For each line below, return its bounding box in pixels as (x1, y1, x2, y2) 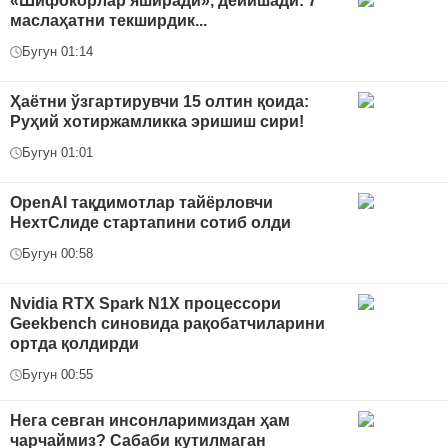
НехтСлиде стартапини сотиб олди (10, 214, 291, 232)
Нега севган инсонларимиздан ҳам (10, 412, 290, 430)
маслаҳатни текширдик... (10, 12, 207, 30)
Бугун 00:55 (22, 367, 93, 383)
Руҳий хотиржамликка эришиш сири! (10, 113, 304, 131)
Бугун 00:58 (22, 246, 93, 262)
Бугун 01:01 (22, 145, 93, 161)
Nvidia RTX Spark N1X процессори (10, 295, 281, 313)
